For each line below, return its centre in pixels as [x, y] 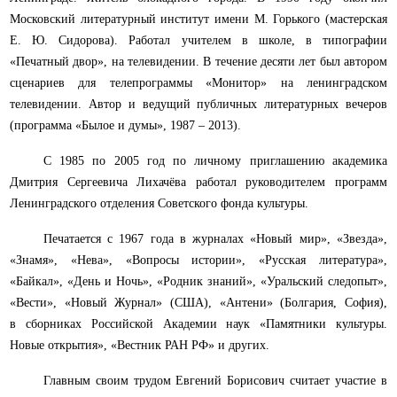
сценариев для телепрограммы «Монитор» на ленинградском [198, 83]
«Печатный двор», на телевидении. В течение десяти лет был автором [198, 62]
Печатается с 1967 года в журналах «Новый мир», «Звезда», [215, 239]
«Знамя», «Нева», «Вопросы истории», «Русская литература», [198, 261]
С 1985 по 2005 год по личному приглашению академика [215, 161]
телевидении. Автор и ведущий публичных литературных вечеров [198, 105]
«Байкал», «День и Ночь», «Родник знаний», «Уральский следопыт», [198, 282]
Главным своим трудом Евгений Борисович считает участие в [215, 381]
